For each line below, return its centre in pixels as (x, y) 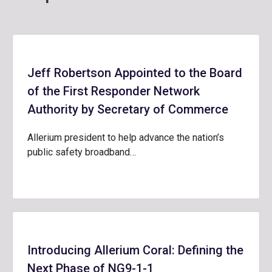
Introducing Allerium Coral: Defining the (135, 250)
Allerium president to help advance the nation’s (126, 138)
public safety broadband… (82, 152)
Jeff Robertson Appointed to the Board (135, 73)
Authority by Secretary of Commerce (128, 109)
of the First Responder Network (114, 91)
